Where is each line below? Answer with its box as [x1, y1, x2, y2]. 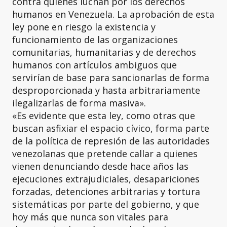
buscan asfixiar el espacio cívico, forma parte [12, 122, 209, 134]
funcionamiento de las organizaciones [12, 33, 178, 46]
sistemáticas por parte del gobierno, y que [12, 198, 199, 210]
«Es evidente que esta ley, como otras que [12, 109, 195, 122]
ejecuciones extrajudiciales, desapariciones [12, 173, 200, 185]
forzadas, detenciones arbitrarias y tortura [12, 185, 200, 198]
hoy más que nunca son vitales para [12, 211, 168, 223]
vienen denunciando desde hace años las [12, 160, 188, 172]
